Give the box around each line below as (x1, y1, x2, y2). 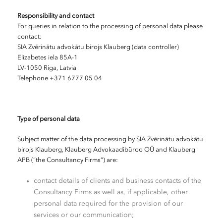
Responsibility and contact (17, 13, 94, 19)
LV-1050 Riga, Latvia (17, 65, 76, 71)
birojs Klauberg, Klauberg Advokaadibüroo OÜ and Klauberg (17, 147, 195, 153)
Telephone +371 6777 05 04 (17, 75, 102, 82)
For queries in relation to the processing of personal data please (17, 23, 203, 30)
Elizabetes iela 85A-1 (17, 55, 78, 61)
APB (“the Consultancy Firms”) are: (17, 157, 118, 164)
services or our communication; (33, 212, 134, 219)
